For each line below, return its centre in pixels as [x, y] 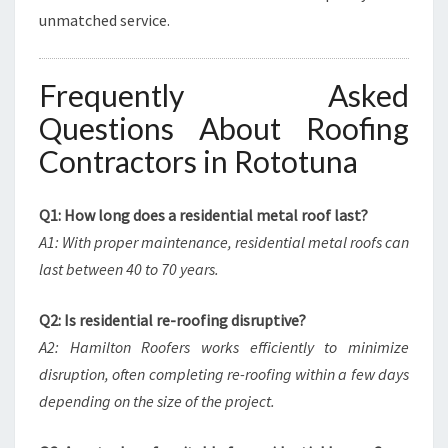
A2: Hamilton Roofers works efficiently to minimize [224, 347]
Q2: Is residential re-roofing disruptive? [172, 320]
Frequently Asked [224, 95]
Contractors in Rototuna [198, 161]
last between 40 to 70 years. [129, 269]
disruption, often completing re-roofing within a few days [224, 374]
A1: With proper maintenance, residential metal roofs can [224, 242]
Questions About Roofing [224, 128]
